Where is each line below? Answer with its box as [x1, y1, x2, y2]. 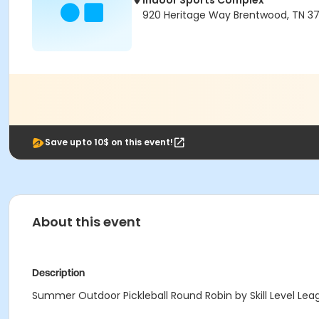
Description [32, 267, 85, 278]
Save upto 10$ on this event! [45, 136, 173, 148]
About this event [32, 213, 141, 231]
